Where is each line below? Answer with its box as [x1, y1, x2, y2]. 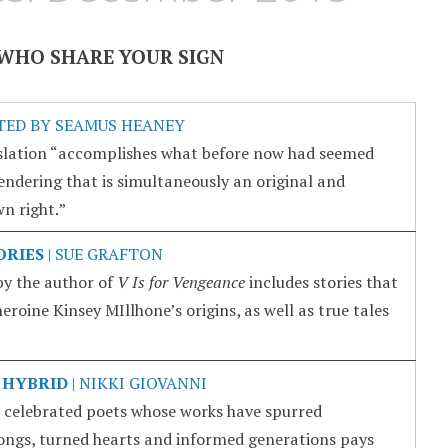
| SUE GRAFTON [43, 242, 163, 265]
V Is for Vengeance [116, 270, 245, 293]
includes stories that [244, 270, 398, 293]
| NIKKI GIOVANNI [67, 371, 207, 394]
